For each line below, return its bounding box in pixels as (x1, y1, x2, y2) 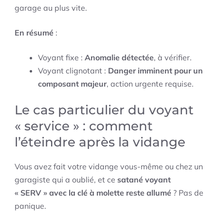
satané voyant (117, 175, 171, 185)
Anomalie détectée (85, 53, 154, 63)
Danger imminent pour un (108, 66, 203, 76)
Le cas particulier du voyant (15, 102, 194, 118)
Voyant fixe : (38, 53, 85, 63)
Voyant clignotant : (38, 66, 108, 76)
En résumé (15, 28, 54, 38)
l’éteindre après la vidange (15, 134, 185, 150)
